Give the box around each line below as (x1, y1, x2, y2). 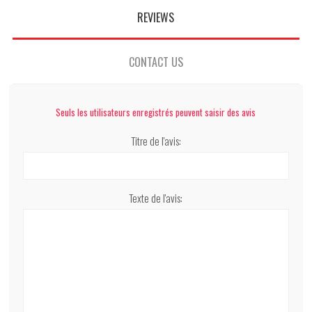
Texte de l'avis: (129, 190, 183, 206)
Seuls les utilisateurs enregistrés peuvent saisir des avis (56, 105, 256, 120)
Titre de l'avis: (130, 133, 181, 149)
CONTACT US (128, 54, 183, 71)
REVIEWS (137, 9, 175, 26)
